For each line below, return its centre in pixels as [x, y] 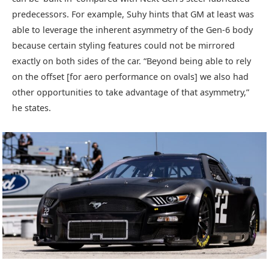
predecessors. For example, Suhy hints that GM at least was [133, 14]
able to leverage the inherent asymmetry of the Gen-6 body [132, 30]
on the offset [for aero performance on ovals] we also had [130, 77]
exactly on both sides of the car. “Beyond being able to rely [131, 61]
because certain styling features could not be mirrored [123, 46]
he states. [32, 108]
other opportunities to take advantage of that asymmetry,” [131, 92]
